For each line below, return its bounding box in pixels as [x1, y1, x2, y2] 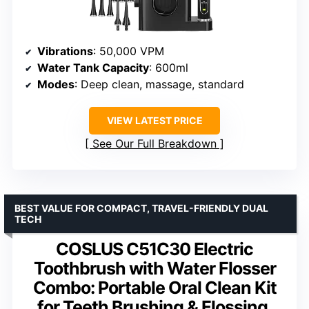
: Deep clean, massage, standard [74, 77, 244, 91]
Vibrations [37, 44, 93, 58]
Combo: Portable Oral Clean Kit [32, 277, 277, 298]
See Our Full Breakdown [92, 137, 217, 150]
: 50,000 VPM [93, 44, 164, 58]
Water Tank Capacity [37, 61, 149, 74]
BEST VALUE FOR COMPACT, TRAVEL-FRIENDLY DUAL [14, 202, 268, 214]
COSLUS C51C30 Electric [56, 239, 253, 259]
